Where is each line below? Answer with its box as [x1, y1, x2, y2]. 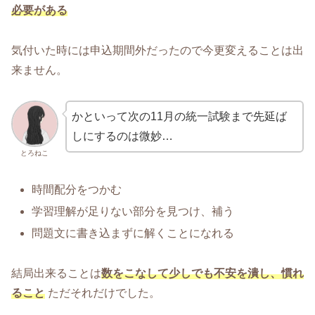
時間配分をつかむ [32, 183, 122, 195]
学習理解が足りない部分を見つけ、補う [32, 205, 235, 218]
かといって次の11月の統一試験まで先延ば [71, 110, 287, 122]
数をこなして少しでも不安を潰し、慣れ [101, 267, 304, 280]
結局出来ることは [11, 267, 101, 280]
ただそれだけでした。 [45, 287, 160, 300]
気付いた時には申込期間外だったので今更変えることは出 [11, 44, 304, 56]
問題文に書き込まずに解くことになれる [32, 227, 235, 240]
